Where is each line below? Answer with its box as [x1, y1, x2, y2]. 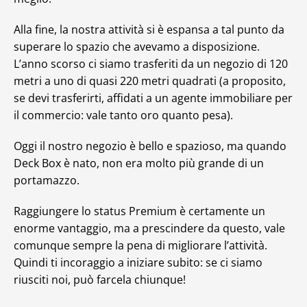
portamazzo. [14, 173, 79, 188]
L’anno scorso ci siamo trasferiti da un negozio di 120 [14, 56, 288, 71]
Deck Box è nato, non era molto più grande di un [14, 156, 264, 171]
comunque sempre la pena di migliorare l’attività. [14, 238, 267, 253]
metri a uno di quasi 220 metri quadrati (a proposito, [14, 73, 286, 88]
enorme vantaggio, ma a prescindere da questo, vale [14, 221, 285, 236]
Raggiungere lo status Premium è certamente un [14, 204, 265, 219]
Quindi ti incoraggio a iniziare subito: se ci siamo [14, 255, 262, 270]
